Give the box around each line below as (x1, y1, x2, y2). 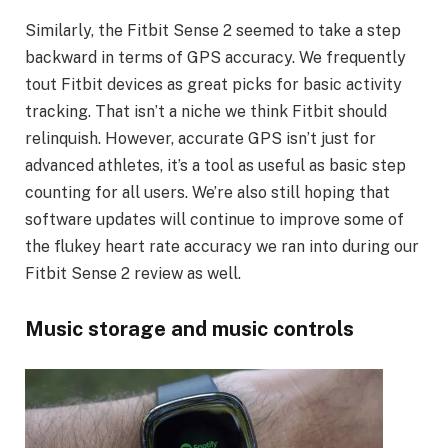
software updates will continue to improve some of (25, 209, 404, 229)
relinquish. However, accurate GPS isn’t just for (25, 128, 376, 148)
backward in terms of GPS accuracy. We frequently (25, 47, 406, 67)
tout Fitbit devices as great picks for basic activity (25, 74, 402, 94)
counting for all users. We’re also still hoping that (25, 182, 390, 202)
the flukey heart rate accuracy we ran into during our (25, 236, 419, 256)
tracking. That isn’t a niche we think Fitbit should (25, 101, 387, 121)
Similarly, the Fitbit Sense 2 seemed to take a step (25, 20, 401, 40)
